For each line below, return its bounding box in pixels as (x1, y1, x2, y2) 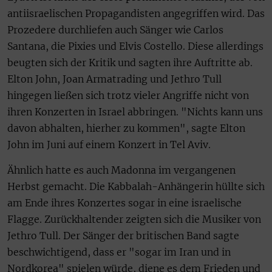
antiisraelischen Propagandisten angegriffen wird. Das (7, 7, 265, 20)
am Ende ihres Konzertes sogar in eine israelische (7, 196, 242, 209)
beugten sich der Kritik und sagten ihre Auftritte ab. (7, 56, 253, 69)
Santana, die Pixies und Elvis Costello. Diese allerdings (7, 40, 263, 53)
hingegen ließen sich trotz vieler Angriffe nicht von (7, 89, 249, 102)
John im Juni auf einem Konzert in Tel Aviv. (7, 138, 211, 151)
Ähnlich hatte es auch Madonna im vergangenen (7, 163, 236, 176)
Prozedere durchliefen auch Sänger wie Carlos (7, 24, 223, 36)
